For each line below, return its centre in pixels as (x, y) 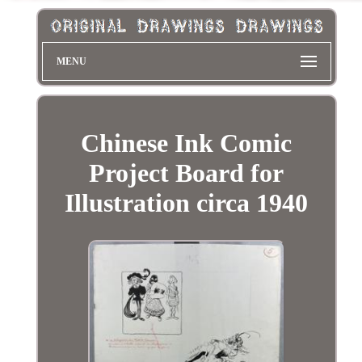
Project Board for (187, 173)
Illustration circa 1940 (187, 202)
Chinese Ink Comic (187, 143)
